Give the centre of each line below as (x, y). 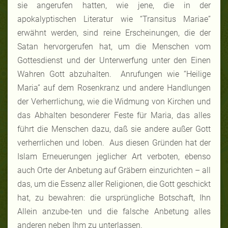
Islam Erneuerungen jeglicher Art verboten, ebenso (114, 156)
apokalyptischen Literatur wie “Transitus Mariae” (114, 19)
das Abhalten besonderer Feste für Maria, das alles (114, 115)
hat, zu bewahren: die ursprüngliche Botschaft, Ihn (114, 197)
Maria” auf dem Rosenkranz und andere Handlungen (114, 88)
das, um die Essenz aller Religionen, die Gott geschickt (114, 184)
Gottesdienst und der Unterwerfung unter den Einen (114, 60)
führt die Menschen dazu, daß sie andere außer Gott (114, 129)
